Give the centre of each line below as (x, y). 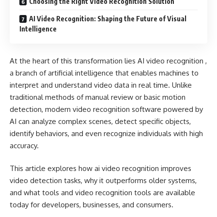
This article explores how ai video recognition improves (101, 168)
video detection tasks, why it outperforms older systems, (103, 180)
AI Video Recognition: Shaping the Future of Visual (108, 19)
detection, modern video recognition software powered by (106, 109)
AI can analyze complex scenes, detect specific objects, (100, 121)
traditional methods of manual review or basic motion (98, 97)
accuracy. (24, 145)
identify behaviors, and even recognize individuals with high (106, 133)
